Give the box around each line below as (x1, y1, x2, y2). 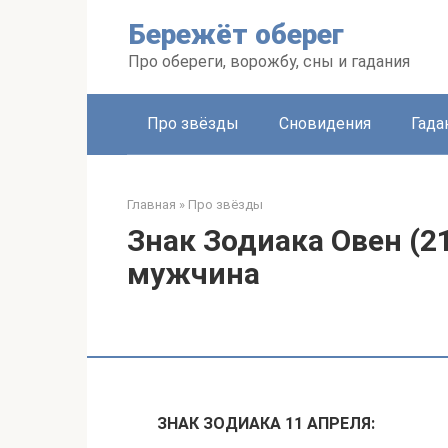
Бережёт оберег (128, 18, 344, 51)
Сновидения (279, 114, 371, 133)
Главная (127, 197, 176, 212)
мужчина (127, 256, 260, 291)
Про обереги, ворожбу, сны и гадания (128, 52, 410, 71)
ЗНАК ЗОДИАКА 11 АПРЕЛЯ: (157, 414, 375, 433)
